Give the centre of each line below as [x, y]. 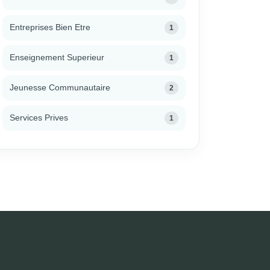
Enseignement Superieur [57, 58]
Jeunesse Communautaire [60, 88]
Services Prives [39, 118]
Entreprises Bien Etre [50, 27]
